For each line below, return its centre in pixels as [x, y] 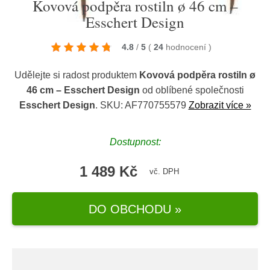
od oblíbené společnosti [192, 90]
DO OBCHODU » [135, 209]
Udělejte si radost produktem [77, 75]
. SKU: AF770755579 [142, 105]
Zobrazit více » [220, 105]
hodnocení [187, 47]
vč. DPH [164, 171]
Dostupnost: [135, 142]
